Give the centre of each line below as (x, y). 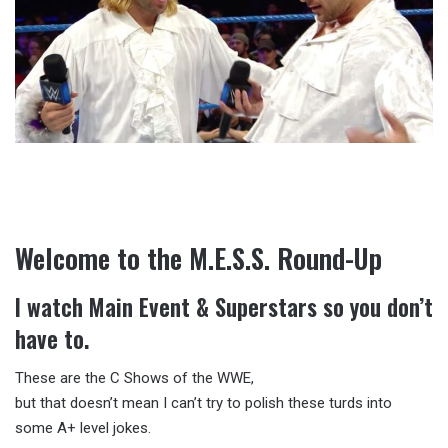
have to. (52, 338)
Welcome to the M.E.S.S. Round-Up (198, 258)
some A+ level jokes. (83, 428)
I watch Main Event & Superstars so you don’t (224, 306)
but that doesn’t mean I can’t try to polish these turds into (203, 403)
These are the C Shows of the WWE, (134, 378)
